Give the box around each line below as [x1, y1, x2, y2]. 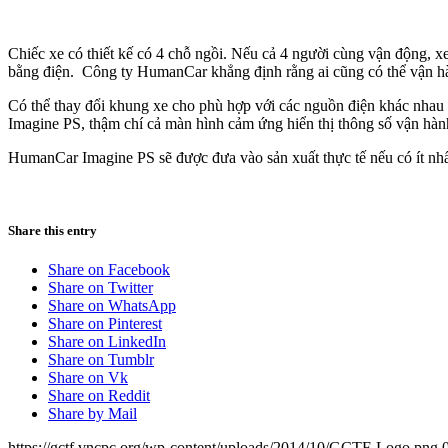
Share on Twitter [48, 279, 153, 297]
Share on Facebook [48, 261, 170, 279]
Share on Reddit [48, 387, 150, 405]
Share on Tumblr [48, 351, 154, 369]
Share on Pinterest [48, 315, 162, 333]
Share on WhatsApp [48, 297, 176, 315]
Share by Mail [48, 405, 137, 423]
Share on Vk [48, 369, 128, 387]
